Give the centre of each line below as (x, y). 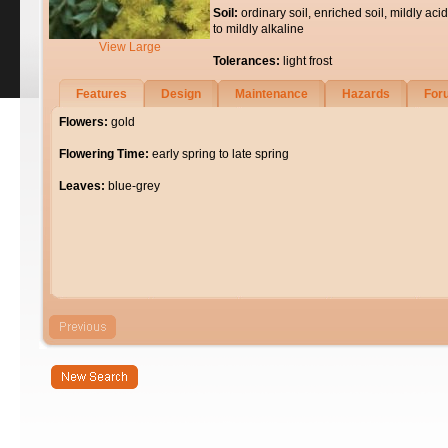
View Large (129, 47)
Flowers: (83, 122)
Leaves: (82, 186)
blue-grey (132, 186)
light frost (307, 61)
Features (101, 94)
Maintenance (271, 94)
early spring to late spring (219, 154)
